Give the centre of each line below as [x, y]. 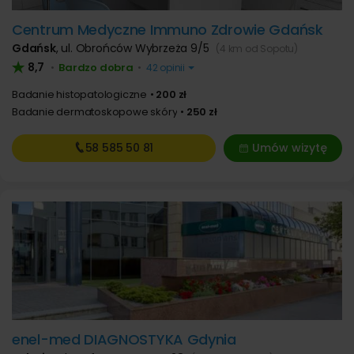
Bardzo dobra [96, 68]
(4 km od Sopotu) [257, 49]
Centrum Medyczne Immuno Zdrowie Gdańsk [168, 30]
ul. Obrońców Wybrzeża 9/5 [137, 48]
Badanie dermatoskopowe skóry [95, 112]
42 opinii [166, 68]
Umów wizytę [289, 148]
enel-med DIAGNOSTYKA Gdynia [124, 339]
